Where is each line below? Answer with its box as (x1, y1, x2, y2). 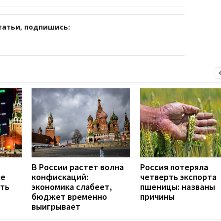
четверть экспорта (140, 171, 217, 183)
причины (140, 190, 175, 202)
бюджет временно (32, 190, 107, 202)
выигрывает (32, 200, 80, 212)
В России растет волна (32, 161, 124, 173)
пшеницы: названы (140, 181, 215, 192)
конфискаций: (32, 171, 88, 183)
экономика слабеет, (32, 181, 112, 192)
